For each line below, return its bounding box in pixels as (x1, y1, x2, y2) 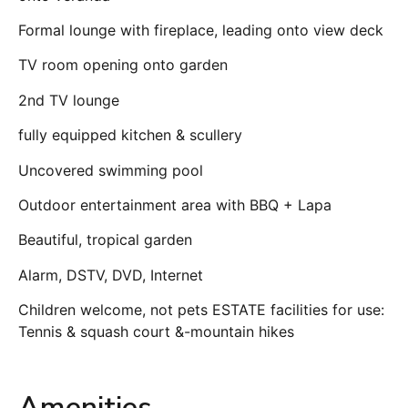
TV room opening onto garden (18, 56, 228, 75)
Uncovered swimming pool (18, 160, 203, 179)
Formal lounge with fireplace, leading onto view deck (18, 20, 383, 39)
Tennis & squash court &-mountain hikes (18, 322, 294, 342)
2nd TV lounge (18, 90, 119, 109)
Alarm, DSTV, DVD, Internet (18, 265, 203, 284)
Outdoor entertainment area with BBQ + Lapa (18, 195, 331, 214)
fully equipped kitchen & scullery (18, 126, 242, 145)
